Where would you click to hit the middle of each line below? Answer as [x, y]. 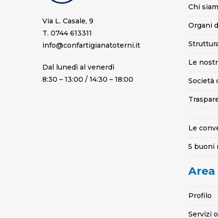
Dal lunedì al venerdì [78, 67]
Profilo [200, 196]
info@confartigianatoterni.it [91, 45]
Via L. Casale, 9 [68, 21]
